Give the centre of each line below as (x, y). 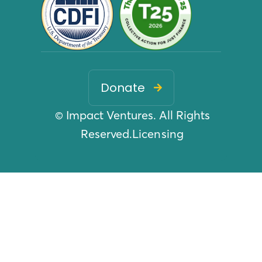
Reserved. (106, 134)
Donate (123, 88)
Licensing (158, 134)
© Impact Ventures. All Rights (132, 115)
